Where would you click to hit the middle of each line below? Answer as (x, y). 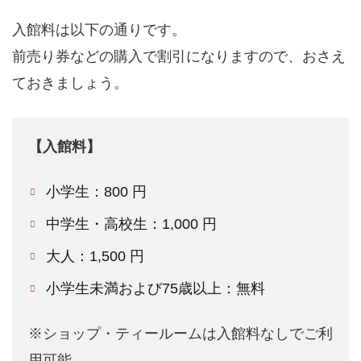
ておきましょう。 (70, 83)
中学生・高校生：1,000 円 (132, 224)
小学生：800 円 (97, 192)
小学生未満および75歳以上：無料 (156, 289)
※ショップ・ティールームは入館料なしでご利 (180, 334)
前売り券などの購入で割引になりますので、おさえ (179, 57)
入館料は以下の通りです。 (99, 30)
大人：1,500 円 (95, 257)
